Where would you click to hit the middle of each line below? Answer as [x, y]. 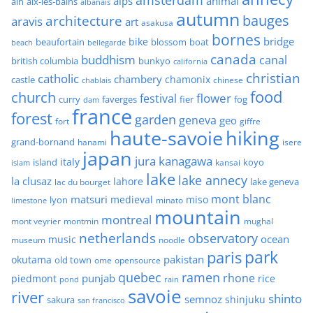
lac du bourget [82, 182]
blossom [169, 42]
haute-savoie [166, 138]
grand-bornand [43, 141]
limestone [29, 200]
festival [158, 98]
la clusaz [31, 181]
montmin [81, 220]
